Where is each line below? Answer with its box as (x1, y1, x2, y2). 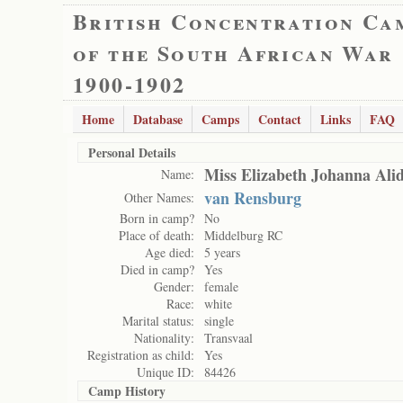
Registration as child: (87, 346, 194, 363)
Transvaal (204, 329, 253, 346)
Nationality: (134, 329, 194, 346)
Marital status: (122, 312, 194, 329)
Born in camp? (120, 210, 194, 227)
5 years (204, 244, 240, 261)
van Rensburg (204, 186, 301, 210)
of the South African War (73, 37, 394, 68)
